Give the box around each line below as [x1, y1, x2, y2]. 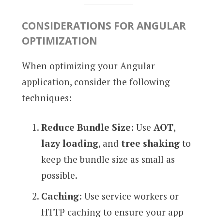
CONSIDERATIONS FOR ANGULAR [21, 18, 186, 32]
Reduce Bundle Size [41, 121, 131, 134]
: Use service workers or [78, 189, 179, 202]
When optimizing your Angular [21, 59, 155, 72]
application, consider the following [21, 75, 170, 88]
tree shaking [121, 137, 180, 150]
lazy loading [41, 137, 98, 150]
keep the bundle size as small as [41, 153, 175, 166]
